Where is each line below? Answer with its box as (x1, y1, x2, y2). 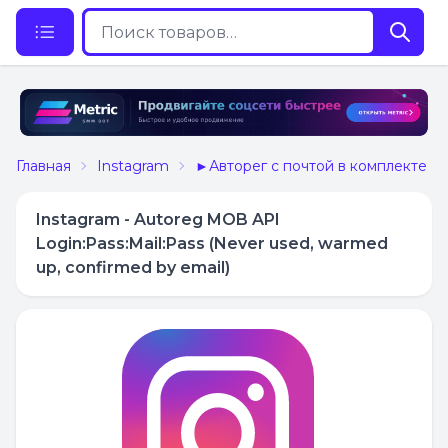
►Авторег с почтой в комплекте (195, 156, 427, 175)
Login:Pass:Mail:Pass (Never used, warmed (36, 233, 388, 253)
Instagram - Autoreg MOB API (36, 209, 280, 229)
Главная (16, 156, 71, 175)
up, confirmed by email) (36, 257, 230, 277)
